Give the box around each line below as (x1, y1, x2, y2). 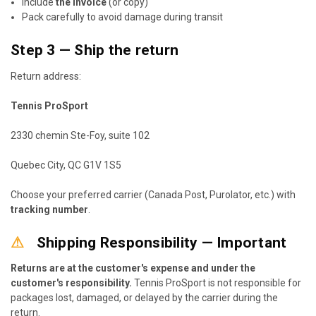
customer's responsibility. (11, 277, 132, 289)
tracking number (11, 203, 88, 215)
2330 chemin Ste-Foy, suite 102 (11, 129, 150, 141)
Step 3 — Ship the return (11, 41, 178, 59)
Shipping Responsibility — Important (32, 233, 287, 251)
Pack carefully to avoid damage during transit (22, 11, 224, 23)
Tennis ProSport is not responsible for (132, 277, 301, 289)
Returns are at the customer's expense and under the (11, 262, 255, 274)
